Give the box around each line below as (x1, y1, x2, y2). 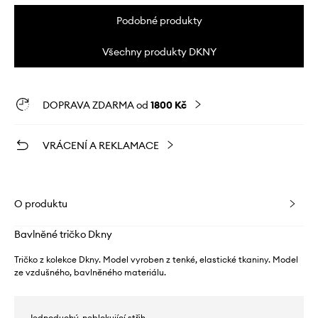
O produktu (14, 197, 67, 210)
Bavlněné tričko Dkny (14, 227, 112, 241)
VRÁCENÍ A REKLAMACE (43, 138, 159, 152)
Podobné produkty (116, 13, 202, 27)
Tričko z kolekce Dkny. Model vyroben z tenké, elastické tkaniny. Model (14, 253, 298, 265)
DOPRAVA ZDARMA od (43, 98, 150, 111)
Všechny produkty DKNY (102, 45, 216, 58)
